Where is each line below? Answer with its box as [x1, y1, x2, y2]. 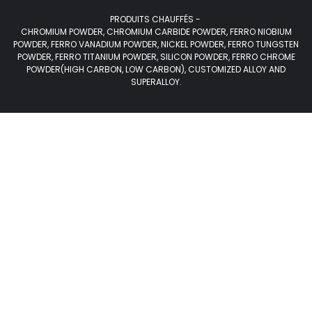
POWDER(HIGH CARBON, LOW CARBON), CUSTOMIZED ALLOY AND [26, 63, 286, 76]
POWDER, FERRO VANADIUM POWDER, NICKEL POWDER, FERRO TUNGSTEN [13, 38, 299, 51]
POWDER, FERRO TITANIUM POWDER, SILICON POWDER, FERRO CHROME [17, 51, 295, 63]
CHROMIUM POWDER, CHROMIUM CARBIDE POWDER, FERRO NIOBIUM [20, 26, 292, 38]
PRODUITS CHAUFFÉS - [109, 13, 203, 26]
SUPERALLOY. [130, 76, 182, 88]
